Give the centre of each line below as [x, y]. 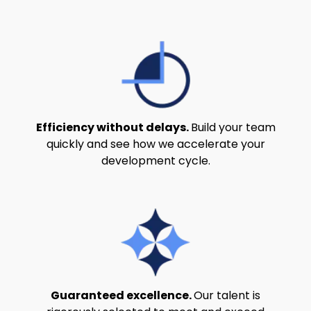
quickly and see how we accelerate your [155, 144]
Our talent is [227, 296]
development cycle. [155, 160]
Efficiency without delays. [112, 127]
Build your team [233, 127]
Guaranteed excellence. [121, 296]
